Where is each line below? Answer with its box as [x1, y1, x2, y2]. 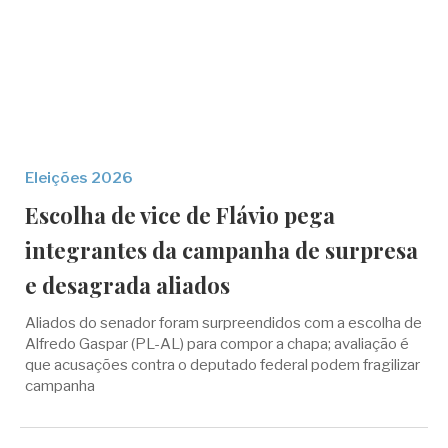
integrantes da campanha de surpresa [25, 235, 418, 265]
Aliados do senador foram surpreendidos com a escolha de [25, 314, 422, 332]
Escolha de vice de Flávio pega [25, 200, 335, 230]
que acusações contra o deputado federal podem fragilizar [25, 356, 420, 374]
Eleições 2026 [25, 169, 133, 187]
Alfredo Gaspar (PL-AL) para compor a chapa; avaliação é [25, 335, 409, 353]
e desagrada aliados [25, 270, 230, 300]
